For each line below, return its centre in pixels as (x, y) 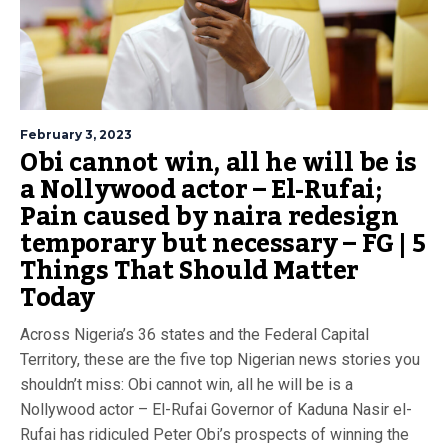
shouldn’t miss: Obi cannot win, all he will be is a (186, 385)
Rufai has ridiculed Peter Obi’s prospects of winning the (214, 435)
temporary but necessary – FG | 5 (223, 244)
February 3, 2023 (76, 135)
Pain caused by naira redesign (209, 217)
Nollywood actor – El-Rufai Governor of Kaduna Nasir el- (216, 410)
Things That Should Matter (190, 271)
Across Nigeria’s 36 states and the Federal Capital (194, 335)
